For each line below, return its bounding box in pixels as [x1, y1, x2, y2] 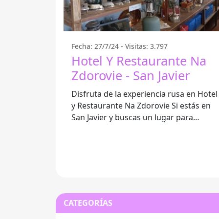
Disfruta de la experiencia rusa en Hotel [71, 88, 218, 100]
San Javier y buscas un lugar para [71, 112, 193, 123]
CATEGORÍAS [64, 197, 112, 208]
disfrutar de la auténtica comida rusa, [71, 124, 210, 135]
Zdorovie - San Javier [71, 67, 190, 85]
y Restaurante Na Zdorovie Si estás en [71, 100, 172, 111]
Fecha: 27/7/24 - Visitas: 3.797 [71, 42, 168, 51]
